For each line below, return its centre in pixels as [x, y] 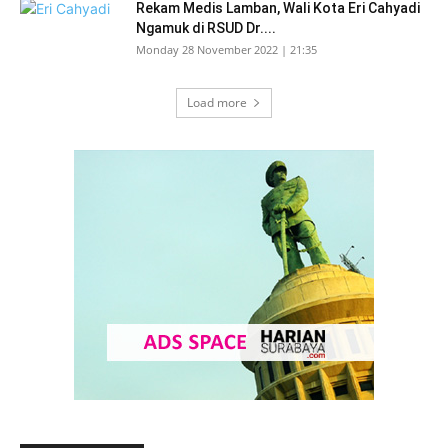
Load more [217, 102]
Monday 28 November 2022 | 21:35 [226, 49]
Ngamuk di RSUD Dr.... [206, 28]
